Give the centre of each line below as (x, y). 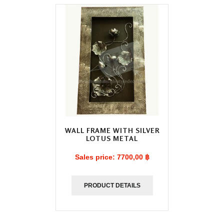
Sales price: (96, 157)
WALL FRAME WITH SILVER (112, 130)
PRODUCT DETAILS (112, 185)
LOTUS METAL (112, 138)
